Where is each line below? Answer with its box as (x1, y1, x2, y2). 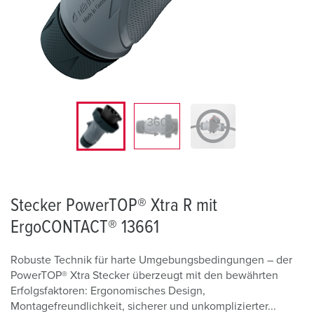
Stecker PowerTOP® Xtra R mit (11, 196, 217, 214)
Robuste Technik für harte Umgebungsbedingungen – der (11, 254, 292, 266)
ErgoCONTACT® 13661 (11, 218, 159, 236)
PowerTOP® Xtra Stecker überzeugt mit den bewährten (11, 270, 278, 281)
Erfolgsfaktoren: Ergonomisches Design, (11, 285, 205, 296)
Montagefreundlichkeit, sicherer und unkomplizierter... (11, 301, 276, 312)
